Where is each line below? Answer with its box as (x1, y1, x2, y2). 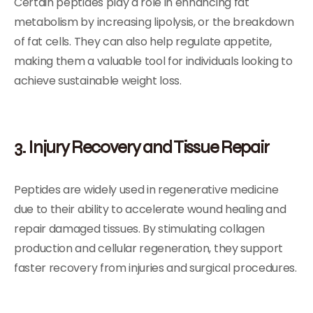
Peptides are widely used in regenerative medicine (14, 182, 279, 198)
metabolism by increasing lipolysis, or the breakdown (14, 14, 294, 30)
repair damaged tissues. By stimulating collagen (14, 221, 265, 237)
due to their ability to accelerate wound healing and (14, 201, 286, 217)
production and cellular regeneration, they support (14, 240, 283, 256)
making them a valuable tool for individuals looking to (14, 53, 293, 69)
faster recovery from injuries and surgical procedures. (14, 260, 297, 276)
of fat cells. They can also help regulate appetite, (14, 34, 272, 50)
